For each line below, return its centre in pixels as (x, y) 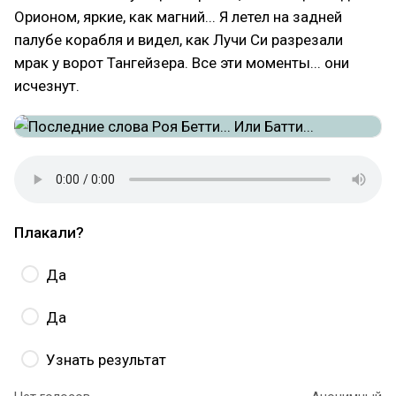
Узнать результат (106, 360)
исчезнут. (47, 86)
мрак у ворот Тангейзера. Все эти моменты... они (182, 63)
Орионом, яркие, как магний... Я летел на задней (178, 17)
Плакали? (49, 232)
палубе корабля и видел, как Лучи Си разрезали (179, 40)
